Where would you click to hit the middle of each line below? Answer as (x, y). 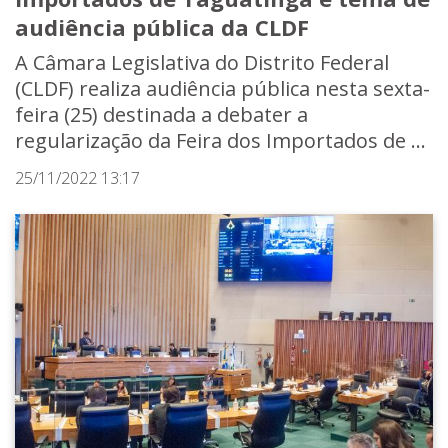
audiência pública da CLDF (162, 27)
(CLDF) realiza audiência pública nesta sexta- (222, 89)
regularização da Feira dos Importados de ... (220, 141)
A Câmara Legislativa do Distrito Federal (202, 63)
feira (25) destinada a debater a (161, 115)
